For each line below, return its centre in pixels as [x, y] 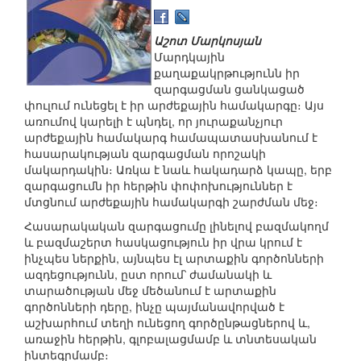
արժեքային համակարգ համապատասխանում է [171, 137]
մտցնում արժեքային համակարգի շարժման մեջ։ [171, 202]
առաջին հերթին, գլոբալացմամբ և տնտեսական [170, 339]
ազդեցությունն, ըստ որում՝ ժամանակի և [148, 274]
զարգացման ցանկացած [229, 89]
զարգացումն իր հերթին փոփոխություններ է [158, 186]
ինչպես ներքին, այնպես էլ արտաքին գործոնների [174, 258]
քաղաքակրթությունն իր [227, 73]
